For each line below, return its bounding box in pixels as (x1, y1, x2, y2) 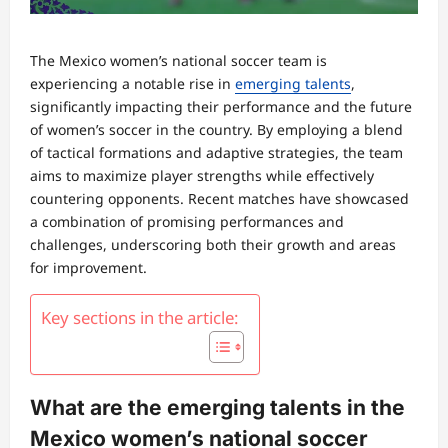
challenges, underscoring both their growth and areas (30, 234, 396, 254)
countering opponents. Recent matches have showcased (30, 188, 409, 208)
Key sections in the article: (41, 305, 239, 329)
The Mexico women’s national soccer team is (30, 50, 327, 70)
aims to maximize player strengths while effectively (30, 165, 374, 185)
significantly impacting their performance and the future (30, 96, 412, 116)
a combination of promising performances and (30, 211, 344, 231)
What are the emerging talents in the (30, 395, 405, 421)
